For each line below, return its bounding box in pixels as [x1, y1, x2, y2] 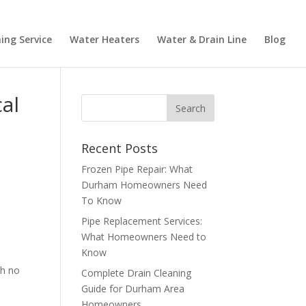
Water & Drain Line [157, 33, 247, 46]
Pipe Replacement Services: [81, 214, 203, 227]
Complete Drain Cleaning [81, 266, 192, 279]
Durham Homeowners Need [81, 178, 208, 191]
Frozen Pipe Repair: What [81, 163, 193, 176]
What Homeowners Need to [81, 230, 207, 243]
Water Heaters [70, 33, 139, 46]
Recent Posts [81, 140, 158, 156]
